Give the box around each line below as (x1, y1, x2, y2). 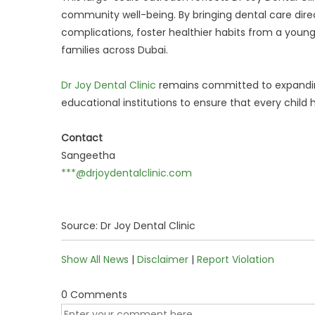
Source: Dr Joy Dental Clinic (61, 219, 195, 233)
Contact (61, 131, 103, 145)
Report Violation (197, 252, 274, 266)
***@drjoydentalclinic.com (61, 166, 192, 180)
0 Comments (61, 288, 127, 302)
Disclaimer (137, 252, 188, 266)
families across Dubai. (61, 43, 168, 57)
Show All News (61, 252, 129, 266)
